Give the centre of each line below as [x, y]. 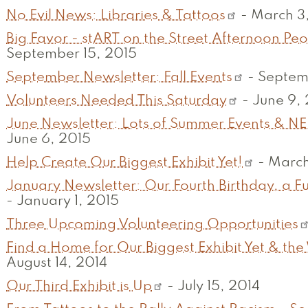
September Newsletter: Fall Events [119, 78]
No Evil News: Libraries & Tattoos [116, 16]
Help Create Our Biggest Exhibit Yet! [124, 163]
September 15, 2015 [71, 55]
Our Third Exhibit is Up [79, 287]
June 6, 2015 [48, 140]
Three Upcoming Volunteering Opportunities [152, 225]
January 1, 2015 [68, 202]
